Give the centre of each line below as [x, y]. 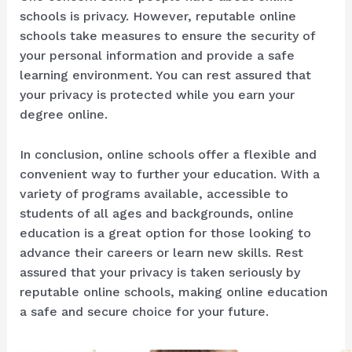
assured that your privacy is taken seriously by [159, 273]
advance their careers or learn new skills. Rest [161, 253]
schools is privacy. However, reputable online [158, 16]
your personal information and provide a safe [157, 56]
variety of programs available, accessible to [154, 194]
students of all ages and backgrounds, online [156, 214]
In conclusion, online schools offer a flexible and [168, 155]
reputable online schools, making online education [173, 292]
